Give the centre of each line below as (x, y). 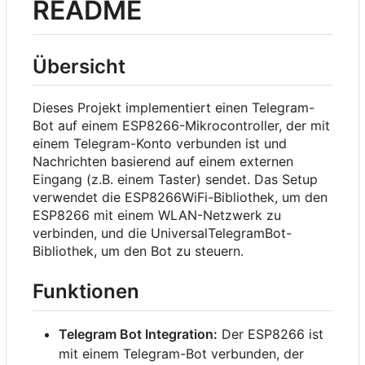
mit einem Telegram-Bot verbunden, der (181, 353)
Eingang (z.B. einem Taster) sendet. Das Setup (175, 180)
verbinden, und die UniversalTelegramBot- (162, 233)
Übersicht (79, 67)
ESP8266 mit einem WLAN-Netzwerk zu (157, 215)
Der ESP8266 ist (270, 334)
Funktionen (86, 292)
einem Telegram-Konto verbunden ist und (160, 144)
